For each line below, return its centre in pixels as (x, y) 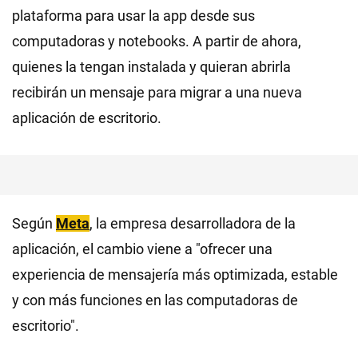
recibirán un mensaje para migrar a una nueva (157, 92)
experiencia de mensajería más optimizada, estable (175, 274)
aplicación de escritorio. (87, 118)
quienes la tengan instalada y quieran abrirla (151, 67)
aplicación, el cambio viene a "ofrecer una (142, 249)
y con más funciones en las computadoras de (155, 300)
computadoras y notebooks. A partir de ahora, (157, 41)
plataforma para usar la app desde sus (133, 16)
